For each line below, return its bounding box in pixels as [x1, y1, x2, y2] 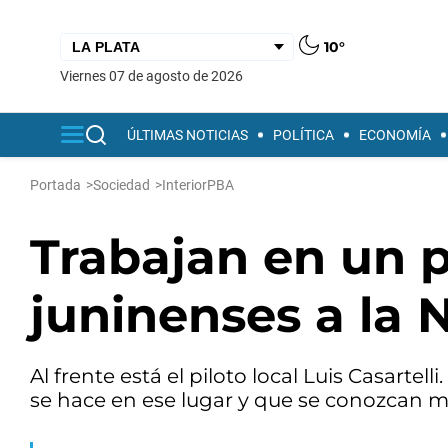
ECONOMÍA [359, 127, 431, 143]
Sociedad [93, 177, 150, 193]
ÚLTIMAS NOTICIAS [127, 127, 248, 143]
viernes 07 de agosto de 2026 [69, 67, 243, 84]
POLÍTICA [273, 127, 334, 143]
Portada [30, 177, 81, 193]
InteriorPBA [162, 177, 234, 193]
